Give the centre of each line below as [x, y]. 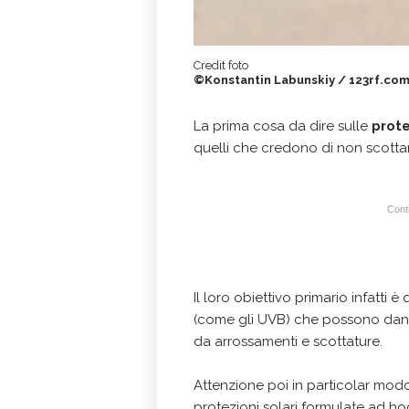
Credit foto [221, 65]
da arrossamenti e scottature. [288, 341]
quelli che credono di [263, 147]
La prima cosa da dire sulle [283, 126]
